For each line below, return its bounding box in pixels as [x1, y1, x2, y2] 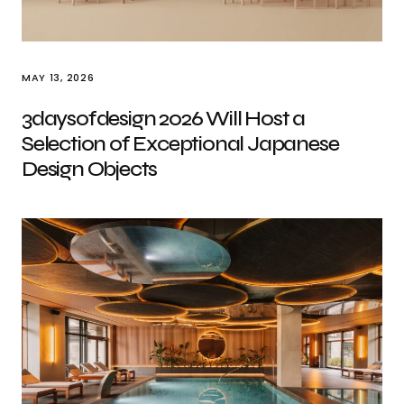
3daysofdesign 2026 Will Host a [22, 106, 305, 132]
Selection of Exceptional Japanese [22, 131, 339, 157]
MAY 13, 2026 [22, 70, 95, 85]
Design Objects [22, 156, 158, 182]
